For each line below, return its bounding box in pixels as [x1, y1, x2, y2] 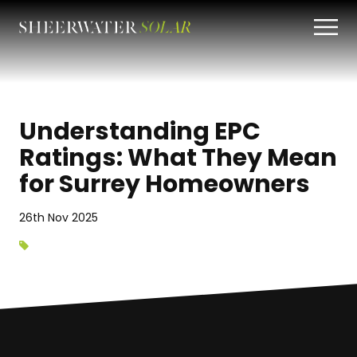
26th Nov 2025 [19, 210, 98, 226]
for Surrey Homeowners [19, 167, 310, 201]
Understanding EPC [19, 115, 261, 148]
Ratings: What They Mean [19, 141, 337, 175]
